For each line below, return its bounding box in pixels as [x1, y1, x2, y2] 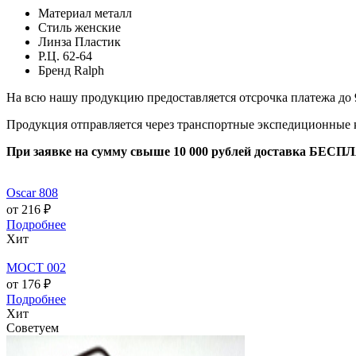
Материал [38, 6, 91, 20]
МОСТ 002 [6, 260, 66, 274]
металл [95, 6, 132, 20]
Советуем [6, 320, 59, 335]
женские [75, 20, 121, 34]
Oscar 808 [6, 185, 58, 199]
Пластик [75, 34, 121, 48]
